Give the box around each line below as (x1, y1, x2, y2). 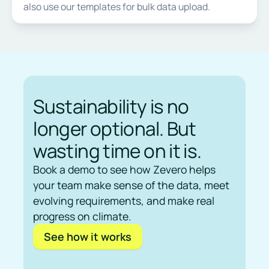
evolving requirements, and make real (33, 193, 215, 208)
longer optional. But (33, 115, 196, 141)
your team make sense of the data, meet (33, 177, 230, 192)
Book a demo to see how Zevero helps (33, 162, 216, 177)
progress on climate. (33, 208, 131, 223)
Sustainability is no (33, 92, 189, 119)
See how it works (44, 229, 132, 244)
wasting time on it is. (33, 137, 202, 163)
